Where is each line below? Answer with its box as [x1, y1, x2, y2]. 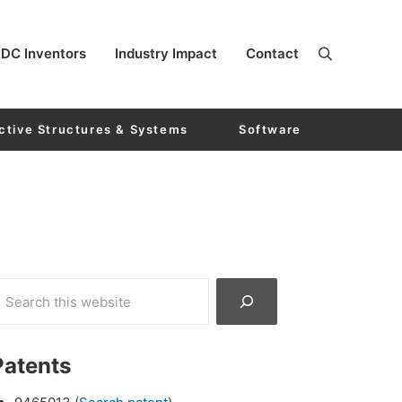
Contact [246, 44, 299, 62]
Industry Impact [115, 44, 217, 62]
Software [238, 121, 301, 136]
